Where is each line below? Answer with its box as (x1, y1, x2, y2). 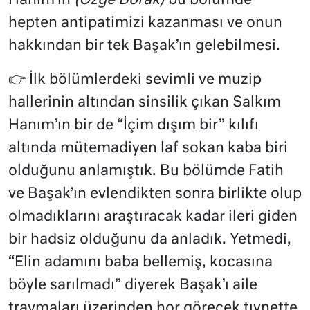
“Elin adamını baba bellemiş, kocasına (8, 255, 273, 270)
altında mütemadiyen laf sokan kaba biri (8, 140, 288, 156)
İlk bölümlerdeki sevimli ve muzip (26, 72, 262, 87)
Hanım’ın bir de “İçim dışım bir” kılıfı (8, 118, 259, 133)
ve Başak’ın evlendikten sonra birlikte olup (8, 186, 302, 201)
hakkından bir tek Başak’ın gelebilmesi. (8, 38, 280, 53)
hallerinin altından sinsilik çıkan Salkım (8, 95, 281, 110)
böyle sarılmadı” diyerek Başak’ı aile (8, 277, 257, 293)
